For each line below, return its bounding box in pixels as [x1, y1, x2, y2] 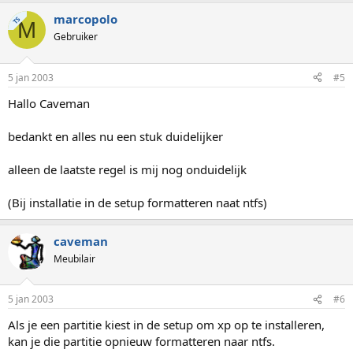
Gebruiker [54, 30, 98, 43]
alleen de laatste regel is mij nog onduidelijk [8, 161, 247, 177]
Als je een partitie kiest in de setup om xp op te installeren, [8, 317, 325, 333]
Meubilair [54, 251, 95, 266]
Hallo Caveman [8, 95, 90, 111]
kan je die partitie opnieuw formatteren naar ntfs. [8, 333, 275, 349]
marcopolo [54, 11, 117, 27]
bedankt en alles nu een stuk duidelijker [8, 128, 223, 144]
